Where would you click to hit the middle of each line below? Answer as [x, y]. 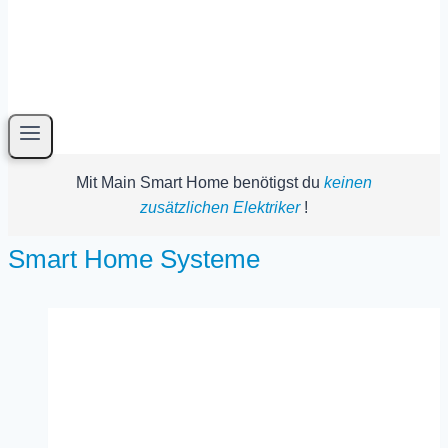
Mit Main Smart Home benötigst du [200, 182]
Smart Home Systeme [134, 258]
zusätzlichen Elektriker [220, 207]
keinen [348, 182]
